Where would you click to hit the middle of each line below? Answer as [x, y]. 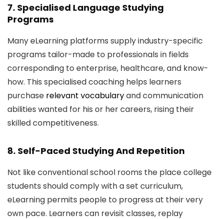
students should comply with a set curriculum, [95, 186]
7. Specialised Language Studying [86, 8]
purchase [27, 96]
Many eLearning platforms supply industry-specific [105, 41]
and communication [164, 96]
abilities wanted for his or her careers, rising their [101, 109]
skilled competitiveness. [53, 123]
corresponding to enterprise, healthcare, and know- [108, 68]
